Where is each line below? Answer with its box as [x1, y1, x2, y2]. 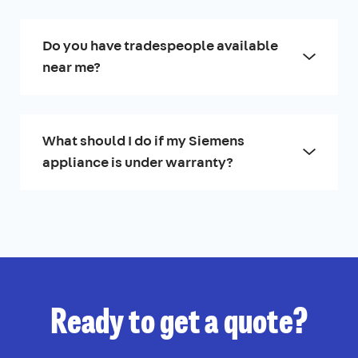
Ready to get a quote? [50, 307, 308, 341]
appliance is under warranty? [42, 152, 233, 172]
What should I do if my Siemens [42, 130, 245, 150]
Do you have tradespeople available [42, 35, 278, 55]
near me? [42, 57, 101, 77]
